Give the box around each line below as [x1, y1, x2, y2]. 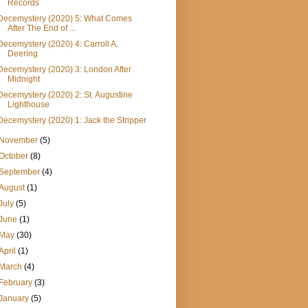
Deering [7, 49, 38, 59]
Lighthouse [7, 100, 49, 110]
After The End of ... [7, 23, 76, 34]
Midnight [7, 74, 40, 85]
